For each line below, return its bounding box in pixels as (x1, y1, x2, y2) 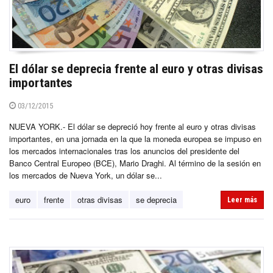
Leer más (227, 196, 257, 205)
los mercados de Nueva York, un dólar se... (9, 169, 162, 182)
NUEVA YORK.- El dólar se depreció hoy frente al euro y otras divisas (9, 121, 256, 133)
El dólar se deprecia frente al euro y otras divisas (9, 62, 263, 77)
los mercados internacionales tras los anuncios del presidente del (9, 145, 239, 157)
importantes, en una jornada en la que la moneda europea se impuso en (9, 133, 261, 145)
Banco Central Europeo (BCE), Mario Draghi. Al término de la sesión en (9, 157, 261, 169)
